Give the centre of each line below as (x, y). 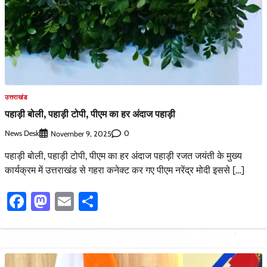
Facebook (65, 201)
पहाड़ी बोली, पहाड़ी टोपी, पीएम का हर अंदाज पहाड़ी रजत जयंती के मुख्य (123, 156)
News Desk (22, 133)
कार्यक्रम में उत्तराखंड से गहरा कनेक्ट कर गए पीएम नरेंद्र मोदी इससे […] (125, 170)
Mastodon (91, 201)
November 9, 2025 (81, 133)
